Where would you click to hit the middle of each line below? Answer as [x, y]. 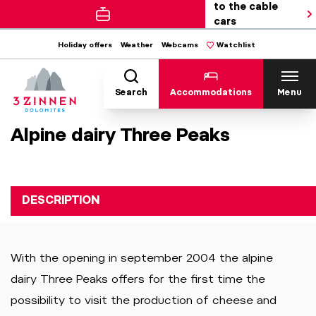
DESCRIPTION [61, 200]
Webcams [180, 44]
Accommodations [211, 92]
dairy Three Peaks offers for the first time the [138, 279]
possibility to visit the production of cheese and [144, 300]
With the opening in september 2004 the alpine [142, 258]
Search [131, 92]
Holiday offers [85, 44]
